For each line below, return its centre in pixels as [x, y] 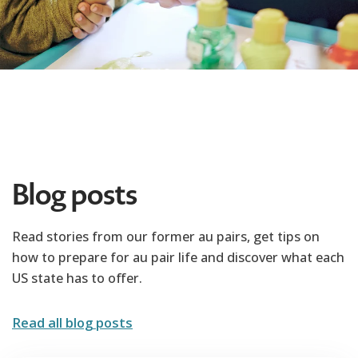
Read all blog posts [72, 322]
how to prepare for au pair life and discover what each [178, 257]
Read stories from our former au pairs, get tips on [166, 236]
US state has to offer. [79, 278]
